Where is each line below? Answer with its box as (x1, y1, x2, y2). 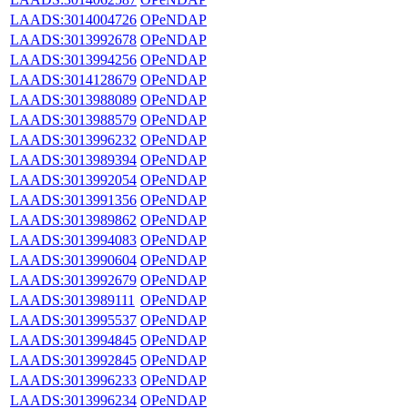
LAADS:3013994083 (10, 231, 137, 248)
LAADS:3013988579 (10, 111, 137, 127)
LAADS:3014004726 (10, 11, 137, 27)
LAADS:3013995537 (10, 311, 137, 328)
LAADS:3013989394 (10, 151, 137, 168)
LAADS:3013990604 (10, 251, 137, 268)
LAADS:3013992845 (10, 352, 137, 368)
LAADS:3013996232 (10, 131, 137, 148)
